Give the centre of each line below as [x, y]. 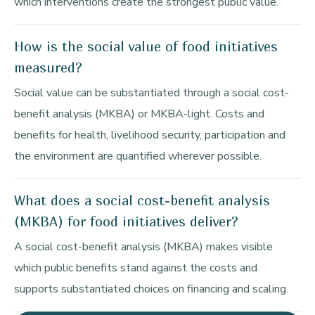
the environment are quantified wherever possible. [138, 156]
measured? [48, 68]
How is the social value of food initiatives [146, 47]
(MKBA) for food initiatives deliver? [126, 222]
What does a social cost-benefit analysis [142, 201]
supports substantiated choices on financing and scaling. [151, 289]
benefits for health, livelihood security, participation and [150, 135]
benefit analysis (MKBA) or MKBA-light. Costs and [139, 114]
